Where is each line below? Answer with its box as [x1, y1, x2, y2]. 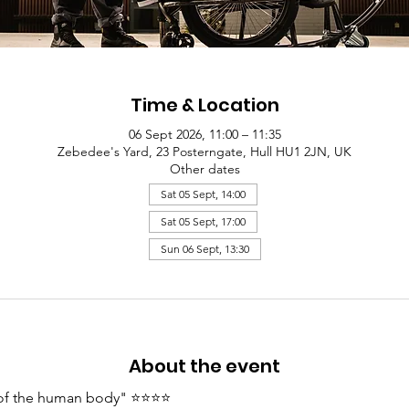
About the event [129, 353, 280, 380]
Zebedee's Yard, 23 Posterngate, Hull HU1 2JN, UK [58, 143, 351, 161]
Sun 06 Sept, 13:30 [160, 242, 249, 257]
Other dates [169, 161, 240, 178]
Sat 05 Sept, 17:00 [160, 215, 246, 229]
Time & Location [130, 92, 279, 119]
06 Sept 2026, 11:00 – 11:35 [128, 126, 281, 143]
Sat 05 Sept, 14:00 [160, 187, 246, 202]
